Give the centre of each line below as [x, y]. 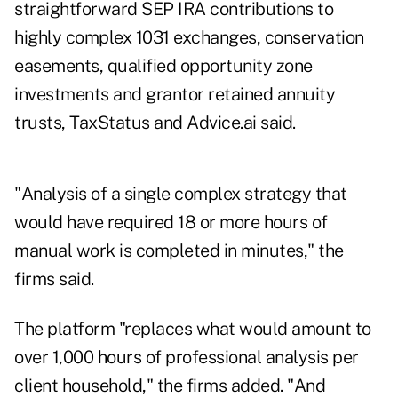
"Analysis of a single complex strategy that [181, 194]
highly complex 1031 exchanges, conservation [189, 38]
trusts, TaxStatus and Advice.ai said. [155, 123]
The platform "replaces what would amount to [193, 329]
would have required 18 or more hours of [171, 223]
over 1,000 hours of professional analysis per [187, 358]
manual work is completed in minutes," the [179, 251]
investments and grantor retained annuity [175, 95]
